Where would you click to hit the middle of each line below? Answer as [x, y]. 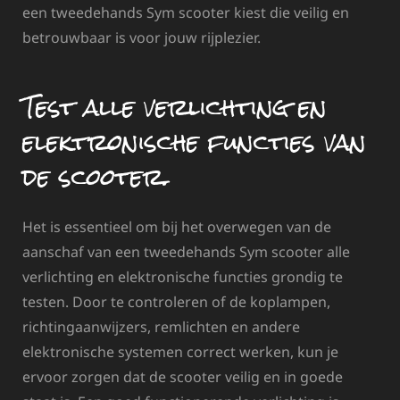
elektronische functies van [194, 142]
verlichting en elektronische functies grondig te [183, 277]
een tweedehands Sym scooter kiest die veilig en [186, 13]
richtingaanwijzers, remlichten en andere [161, 327]
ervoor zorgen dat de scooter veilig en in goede [183, 377]
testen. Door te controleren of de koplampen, [176, 302]
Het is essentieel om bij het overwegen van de [177, 227]
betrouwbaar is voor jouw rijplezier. [142, 38]
